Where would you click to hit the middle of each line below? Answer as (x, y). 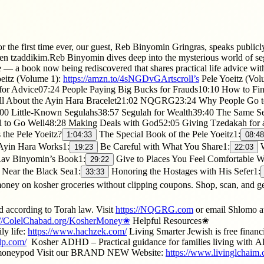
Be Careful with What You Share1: (164, 146)
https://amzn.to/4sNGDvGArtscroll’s (131, 78)
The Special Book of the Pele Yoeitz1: (169, 134)
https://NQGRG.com (154, 209)
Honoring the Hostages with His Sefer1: (185, 171)
